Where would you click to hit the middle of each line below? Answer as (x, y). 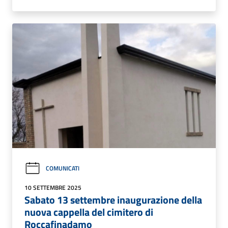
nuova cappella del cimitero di (89, 212)
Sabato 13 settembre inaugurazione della (113, 199)
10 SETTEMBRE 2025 (53, 187)
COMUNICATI (63, 168)
